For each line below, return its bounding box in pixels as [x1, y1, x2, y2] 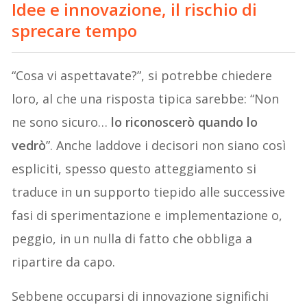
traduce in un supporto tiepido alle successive [12, 183, 286, 200]
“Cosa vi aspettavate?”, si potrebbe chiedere [12, 66, 273, 84]
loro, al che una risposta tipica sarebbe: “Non [12, 90, 280, 107]
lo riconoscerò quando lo [111, 113, 258, 130]
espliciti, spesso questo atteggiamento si [12, 160, 257, 177]
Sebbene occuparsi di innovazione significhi [12, 287, 269, 304]
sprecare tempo [12, 19, 138, 42]
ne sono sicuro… [12, 113, 112, 130]
